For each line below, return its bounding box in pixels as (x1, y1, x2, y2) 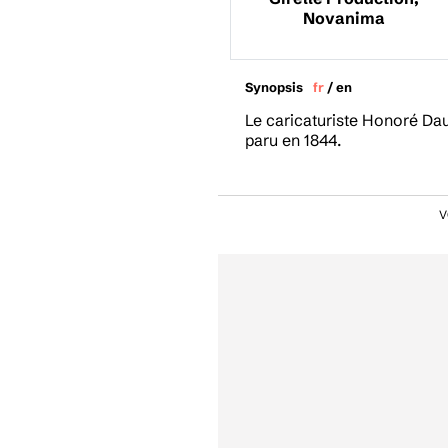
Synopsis (245, 79, 303, 96)
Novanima (303, 8, 386, 29)
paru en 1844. (245, 130, 341, 151)
